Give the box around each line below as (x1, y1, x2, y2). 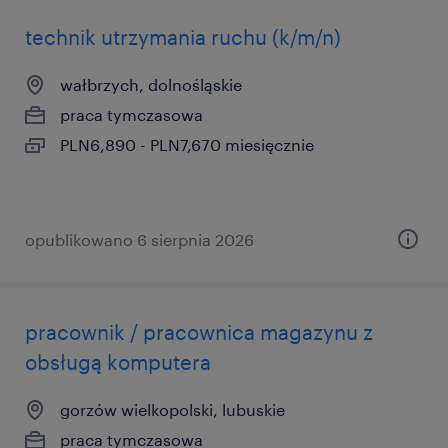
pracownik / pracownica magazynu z (25, 320, 373, 344)
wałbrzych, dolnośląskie (60, 75, 242, 94)
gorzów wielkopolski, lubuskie (60, 400, 285, 419)
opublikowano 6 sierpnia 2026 (25, 230, 254, 249)
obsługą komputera (25, 350, 211, 374)
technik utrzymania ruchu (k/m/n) (25, 25, 341, 49)
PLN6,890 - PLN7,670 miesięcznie (60, 135, 314, 154)
